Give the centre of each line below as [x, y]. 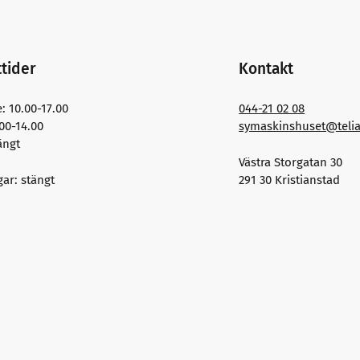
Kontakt [266, 69]
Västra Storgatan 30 [291, 162]
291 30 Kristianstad [290, 180]
